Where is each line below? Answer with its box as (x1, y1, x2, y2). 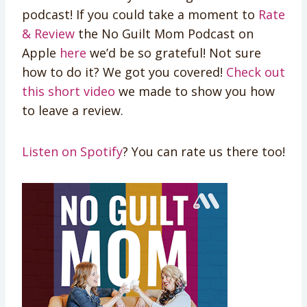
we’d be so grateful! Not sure (86, 44, 261, 61)
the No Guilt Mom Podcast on (75, 25, 254, 42)
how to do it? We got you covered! (22, 63, 226, 80)
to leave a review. (22, 101, 123, 119)
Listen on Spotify (22, 143, 123, 160)
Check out (226, 63, 285, 80)
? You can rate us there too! (123, 143, 285, 160)
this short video (22, 82, 115, 99)
